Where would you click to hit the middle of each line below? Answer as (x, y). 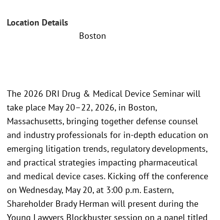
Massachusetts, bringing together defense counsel (102, 121)
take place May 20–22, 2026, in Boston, (82, 107)
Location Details (38, 23)
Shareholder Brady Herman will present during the (103, 203)
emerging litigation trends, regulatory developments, (107, 148)
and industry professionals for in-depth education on (108, 135)
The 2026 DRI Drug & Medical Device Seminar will (104, 93)
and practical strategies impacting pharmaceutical (102, 162)
